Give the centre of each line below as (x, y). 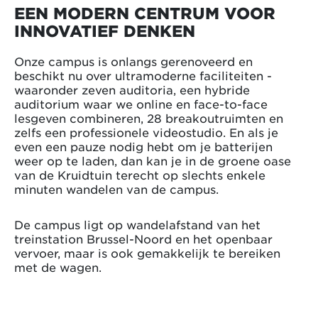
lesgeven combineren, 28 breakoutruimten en (149, 117)
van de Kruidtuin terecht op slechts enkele (140, 174)
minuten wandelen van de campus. (116, 188)
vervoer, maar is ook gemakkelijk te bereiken (147, 252)
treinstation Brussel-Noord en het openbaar (143, 238)
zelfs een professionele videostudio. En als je (146, 132)
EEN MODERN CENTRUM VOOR (145, 12)
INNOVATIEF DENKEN (105, 30)
